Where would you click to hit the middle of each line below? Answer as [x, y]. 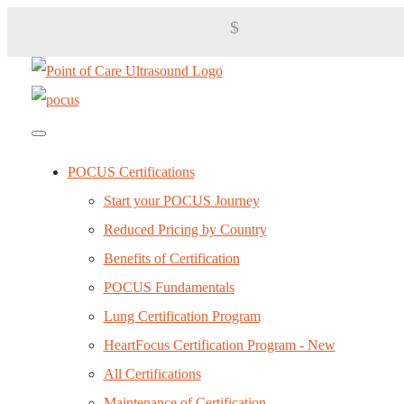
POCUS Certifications [131, 172]
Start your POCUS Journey [181, 201]
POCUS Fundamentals [169, 287]
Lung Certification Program [182, 316]
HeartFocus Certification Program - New [219, 345]
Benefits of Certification [171, 258]
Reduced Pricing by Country [185, 230]
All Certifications [152, 374]
